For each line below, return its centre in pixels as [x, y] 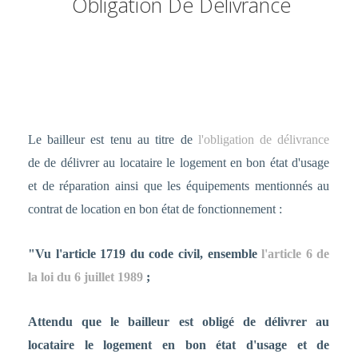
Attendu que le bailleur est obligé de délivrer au [179, 322]
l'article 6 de [296, 254]
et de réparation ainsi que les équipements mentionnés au [179, 186]
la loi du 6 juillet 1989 [85, 277]
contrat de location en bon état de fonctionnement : [155, 209]
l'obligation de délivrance [264, 140]
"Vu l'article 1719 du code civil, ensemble [145, 254]
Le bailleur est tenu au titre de [113, 140]
